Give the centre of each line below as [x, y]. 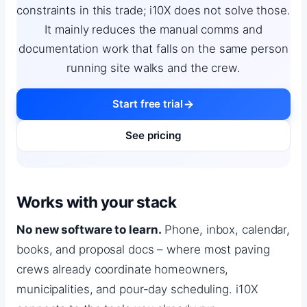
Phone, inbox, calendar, [226, 229]
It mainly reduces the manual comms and [153, 30]
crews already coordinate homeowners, [123, 269]
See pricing [153, 135]
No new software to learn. [89, 229]
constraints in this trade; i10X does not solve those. [153, 11]
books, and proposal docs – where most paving [143, 249]
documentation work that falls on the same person [153, 49]
